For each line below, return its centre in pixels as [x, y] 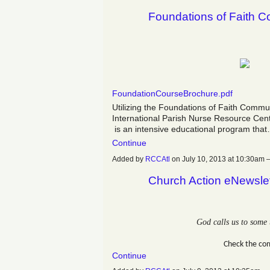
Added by [129, 159]
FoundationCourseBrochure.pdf [172, 94]
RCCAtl [158, 159]
